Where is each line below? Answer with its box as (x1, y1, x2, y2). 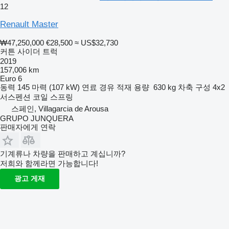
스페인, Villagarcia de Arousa (11, 104, 108, 113)
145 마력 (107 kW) (17, 82, 80, 91)
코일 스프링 (33, 92, 73, 101)
